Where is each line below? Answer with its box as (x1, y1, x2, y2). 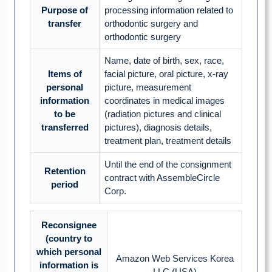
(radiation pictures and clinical (104, 109, 221, 120)
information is (39, 260, 98, 271)
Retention (44, 166, 86, 177)
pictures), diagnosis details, (104, 122, 212, 133)
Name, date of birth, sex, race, (104, 55, 224, 66)
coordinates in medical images (104, 95, 225, 106)
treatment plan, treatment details (104, 135, 231, 146)
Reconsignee (41, 220, 97, 231)
